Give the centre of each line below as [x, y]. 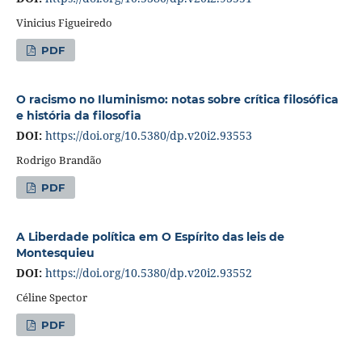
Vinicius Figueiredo [64, 22]
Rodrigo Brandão [59, 160]
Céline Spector [51, 297]
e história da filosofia [78, 115]
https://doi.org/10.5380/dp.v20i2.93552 [148, 272]
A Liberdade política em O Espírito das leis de [150, 236]
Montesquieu [55, 253]
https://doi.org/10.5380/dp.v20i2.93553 [148, 135]
